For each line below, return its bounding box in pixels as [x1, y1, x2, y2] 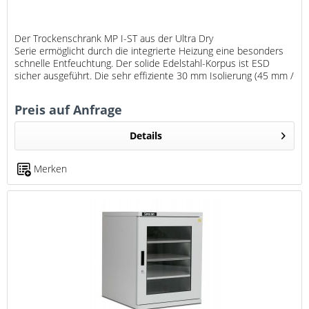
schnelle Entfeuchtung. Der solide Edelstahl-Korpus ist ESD [14, 56, 270, 70]
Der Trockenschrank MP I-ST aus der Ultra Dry [14, 31, 214, 45]
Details [129, 128, 162, 142]
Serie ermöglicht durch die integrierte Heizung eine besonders [14, 43, 284, 57]
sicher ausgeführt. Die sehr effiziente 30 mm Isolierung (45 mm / [14, 68, 295, 82]
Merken [34, 161, 68, 175]
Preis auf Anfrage [14, 101, 123, 118]
